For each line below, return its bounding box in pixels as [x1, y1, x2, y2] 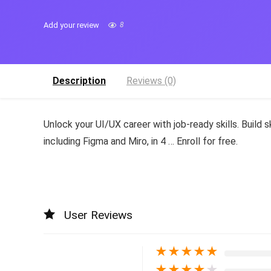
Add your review [44, 21, 99, 30]
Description [53, 75, 106, 87]
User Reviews [64, 208, 132, 222]
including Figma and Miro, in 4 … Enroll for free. [44, 135, 238, 147]
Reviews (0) [126, 75, 176, 87]
